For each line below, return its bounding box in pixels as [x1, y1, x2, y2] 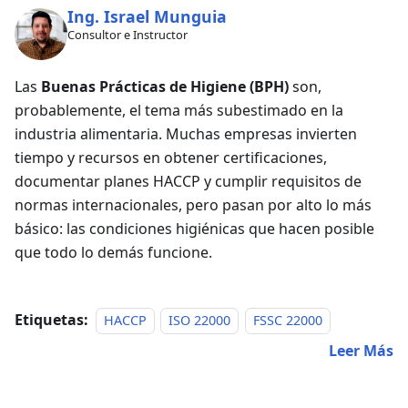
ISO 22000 [168, 311, 231, 330]
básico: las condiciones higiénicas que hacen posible [15, 219, 374, 240]
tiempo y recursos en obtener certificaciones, [15, 148, 327, 168]
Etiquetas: [15, 310, 88, 331]
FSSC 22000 [252, 311, 322, 330]
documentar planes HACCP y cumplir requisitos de [15, 171, 362, 192]
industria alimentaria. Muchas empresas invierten [15, 124, 357, 145]
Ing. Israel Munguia [66, 5, 227, 28]
